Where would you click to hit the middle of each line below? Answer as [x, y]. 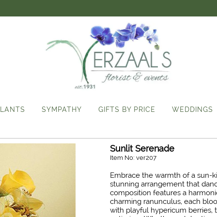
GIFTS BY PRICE [127, 109]
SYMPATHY [62, 109]
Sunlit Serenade [142, 148]
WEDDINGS [192, 109]
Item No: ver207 [133, 157]
